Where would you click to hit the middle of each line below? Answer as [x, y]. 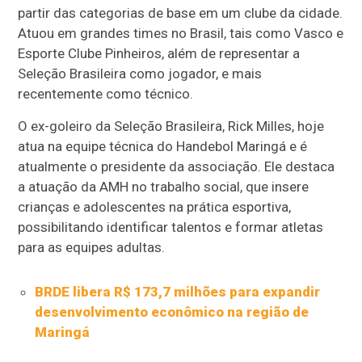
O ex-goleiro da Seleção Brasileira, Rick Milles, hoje [171, 126]
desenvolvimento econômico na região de [171, 312]
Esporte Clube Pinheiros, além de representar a [159, 54]
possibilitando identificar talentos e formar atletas [171, 227]
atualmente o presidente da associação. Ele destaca [177, 167]
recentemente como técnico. [106, 94]
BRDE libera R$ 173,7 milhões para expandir [177, 292]
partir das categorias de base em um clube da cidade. [181, 13]
